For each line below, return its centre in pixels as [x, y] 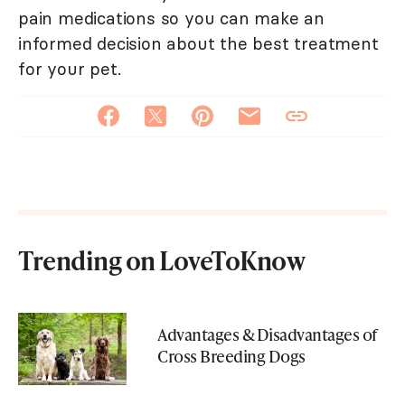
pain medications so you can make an [171, 19]
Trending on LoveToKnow [161, 260]
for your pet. [70, 69]
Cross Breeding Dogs [231, 355]
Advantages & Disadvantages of [267, 334]
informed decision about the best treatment [198, 44]
